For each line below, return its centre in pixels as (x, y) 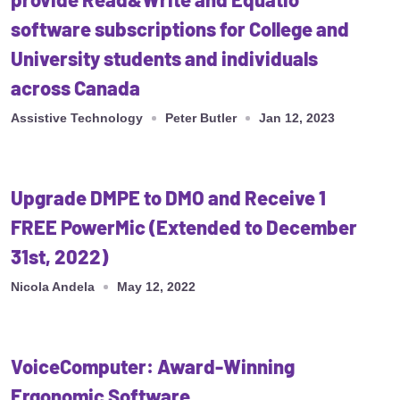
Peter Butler (201, 118)
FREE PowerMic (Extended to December (184, 227)
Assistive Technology (77, 118)
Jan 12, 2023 (297, 118)
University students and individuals (164, 58)
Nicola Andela (53, 287)
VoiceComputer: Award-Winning (153, 367)
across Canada (75, 88)
